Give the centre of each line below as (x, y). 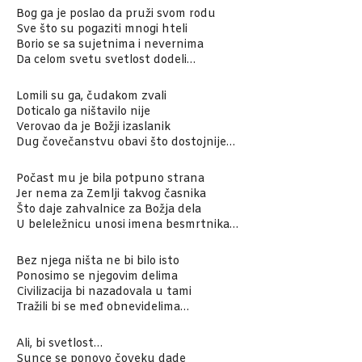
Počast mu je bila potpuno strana (110, 179)
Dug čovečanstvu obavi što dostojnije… (126, 143)
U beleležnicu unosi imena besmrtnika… (127, 225)
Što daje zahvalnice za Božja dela (109, 210)
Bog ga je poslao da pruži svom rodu (116, 15)
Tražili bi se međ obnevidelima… (103, 308)
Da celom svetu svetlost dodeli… (106, 61)
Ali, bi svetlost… (59, 344)
